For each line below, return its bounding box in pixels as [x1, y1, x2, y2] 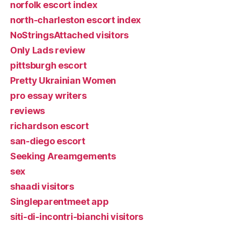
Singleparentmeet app [10, 196, 109, 207]
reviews [10, 105, 45, 116]
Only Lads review [10, 44, 85, 55]
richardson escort [10, 120, 89, 131]
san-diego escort [10, 135, 85, 146]
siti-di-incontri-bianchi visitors [10, 211, 144, 222]
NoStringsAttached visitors [10, 29, 129, 40]
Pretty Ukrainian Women [10, 75, 117, 86]
